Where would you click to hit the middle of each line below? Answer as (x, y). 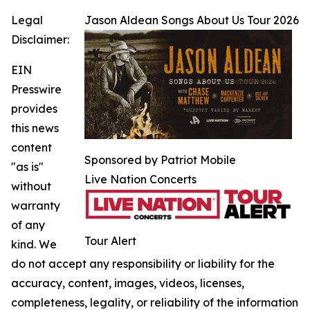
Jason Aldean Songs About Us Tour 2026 (192, 20)
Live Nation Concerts (140, 179)
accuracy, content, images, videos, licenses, (128, 283)
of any (28, 225)
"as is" (27, 167)
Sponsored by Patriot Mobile (160, 160)
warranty (36, 206)
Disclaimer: (40, 39)
